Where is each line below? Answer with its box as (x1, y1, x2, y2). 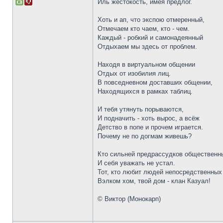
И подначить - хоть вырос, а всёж (98, 114, 200, 122)
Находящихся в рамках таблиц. (98, 88, 193, 95)
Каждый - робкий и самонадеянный (98, 34, 203, 41)
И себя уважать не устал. (98, 159, 175, 167)
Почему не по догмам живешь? (98, 132, 192, 140)
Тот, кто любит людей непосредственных (98, 168, 222, 176)
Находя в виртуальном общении (98, 61, 195, 68)
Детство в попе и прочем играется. (98, 123, 203, 131)
